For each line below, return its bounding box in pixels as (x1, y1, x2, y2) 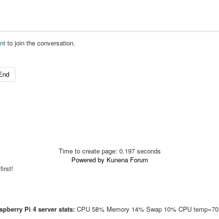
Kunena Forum (106, 155, 148, 165)
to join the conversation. (5, 38, 76, 48)
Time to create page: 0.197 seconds (58, 146, 161, 156)
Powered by (71, 155, 105, 165)
